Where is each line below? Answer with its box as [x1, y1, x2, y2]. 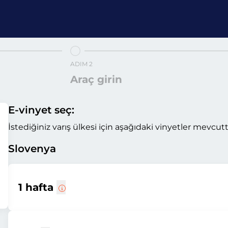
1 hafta [18, 181, 56, 193]
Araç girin [70, 73, 122, 85]
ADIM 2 [70, 60, 93, 68]
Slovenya [8, 142, 56, 155]
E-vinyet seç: [8, 104, 74, 116]
